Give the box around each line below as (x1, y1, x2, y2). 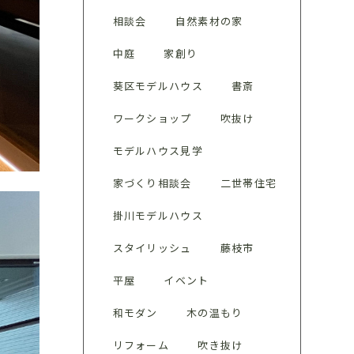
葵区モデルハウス (112, 78, 203, 93)
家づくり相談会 (112, 175, 192, 190)
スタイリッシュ (112, 240, 192, 255)
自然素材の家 (175, 13, 243, 28)
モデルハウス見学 (112, 143, 203, 158)
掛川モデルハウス (112, 208, 203, 223)
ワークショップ (112, 111, 192, 126)
